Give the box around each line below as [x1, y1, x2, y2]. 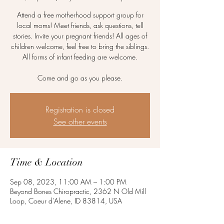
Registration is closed [45, 104, 114, 115]
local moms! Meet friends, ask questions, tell [16, 20, 143, 30]
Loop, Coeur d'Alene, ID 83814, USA [10, 196, 122, 205]
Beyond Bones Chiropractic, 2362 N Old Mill [10, 186, 146, 196]
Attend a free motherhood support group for [16, 10, 143, 19]
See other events [53, 116, 107, 127]
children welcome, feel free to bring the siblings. [11, 41, 149, 51]
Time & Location [10, 156, 83, 168]
